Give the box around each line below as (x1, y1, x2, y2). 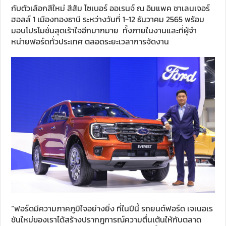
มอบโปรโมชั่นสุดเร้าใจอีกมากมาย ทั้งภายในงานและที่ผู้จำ (11, 24, 197, 37)
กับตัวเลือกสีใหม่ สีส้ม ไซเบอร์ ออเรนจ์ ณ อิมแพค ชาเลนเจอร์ (11, 2, 210, 15)
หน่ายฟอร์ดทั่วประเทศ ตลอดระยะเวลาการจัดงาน (11, 35, 169, 48)
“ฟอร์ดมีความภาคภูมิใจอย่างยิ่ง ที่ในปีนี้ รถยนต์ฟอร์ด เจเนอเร (11, 202, 213, 214)
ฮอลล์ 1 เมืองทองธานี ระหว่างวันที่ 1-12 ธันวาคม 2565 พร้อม (11, 13, 205, 26)
